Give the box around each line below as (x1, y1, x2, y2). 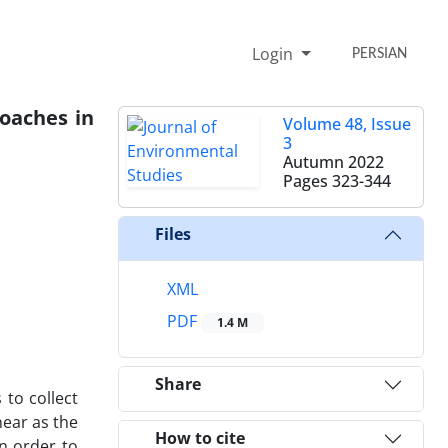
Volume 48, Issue (283, 112, 411, 135)
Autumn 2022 (283, 150, 384, 173)
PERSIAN (352, 45, 408, 62)
